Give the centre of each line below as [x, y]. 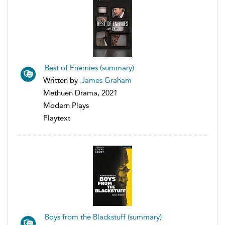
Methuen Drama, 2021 [80, 93]
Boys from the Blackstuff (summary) [103, 217]
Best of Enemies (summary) [89, 68]
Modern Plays [66, 105]
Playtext [57, 118]
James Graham [106, 80]
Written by [62, 80]
